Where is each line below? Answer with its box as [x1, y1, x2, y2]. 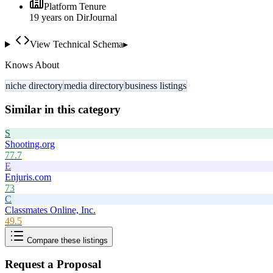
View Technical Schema [29, 39, 123, 50]
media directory [64, 80, 124, 91]
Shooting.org [5, 138, 55, 149]
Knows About [5, 60, 59, 71]
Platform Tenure [44, 1, 106, 12]
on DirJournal [62, 12, 117, 23]
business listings [125, 80, 186, 91]
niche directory [5, 80, 63, 91]
